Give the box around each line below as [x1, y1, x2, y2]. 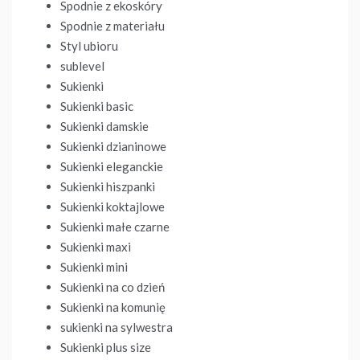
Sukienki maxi [60, 239, 131, 255]
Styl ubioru [60, 39, 118, 54]
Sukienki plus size [60, 340, 151, 355]
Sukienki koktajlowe [60, 199, 165, 215]
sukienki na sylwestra [60, 320, 173, 335]
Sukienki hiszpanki [60, 179, 155, 194]
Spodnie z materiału [60, 18, 165, 34]
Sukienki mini [60, 260, 128, 275]
